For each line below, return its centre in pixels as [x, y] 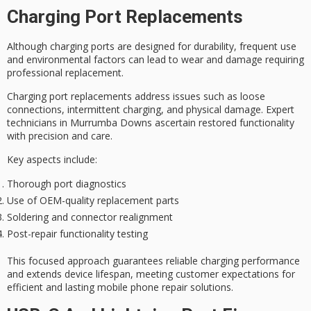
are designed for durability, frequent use [205, 46]
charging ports [82, 46]
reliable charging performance [233, 260]
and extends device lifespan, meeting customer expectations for [151, 274]
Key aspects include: [52, 160]
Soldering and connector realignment [90, 217]
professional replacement [64, 72]
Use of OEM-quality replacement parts [93, 200]
